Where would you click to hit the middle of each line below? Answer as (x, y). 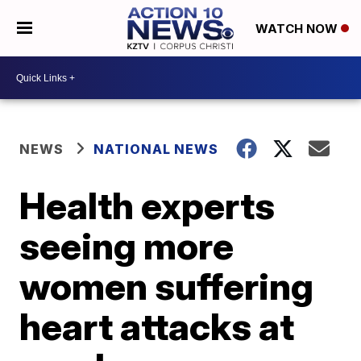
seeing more (127, 246)
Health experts (147, 205)
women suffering (167, 286)
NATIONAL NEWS (156, 149)
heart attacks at (157, 326)
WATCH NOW (298, 29)
